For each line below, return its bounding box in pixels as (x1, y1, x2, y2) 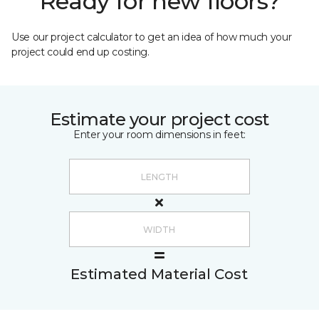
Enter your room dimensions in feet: (73, 128, 246, 141)
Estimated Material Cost (70, 266, 248, 283)
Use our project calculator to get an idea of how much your (11, 31, 292, 43)
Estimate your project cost (50, 109, 269, 130)
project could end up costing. (11, 46, 150, 58)
